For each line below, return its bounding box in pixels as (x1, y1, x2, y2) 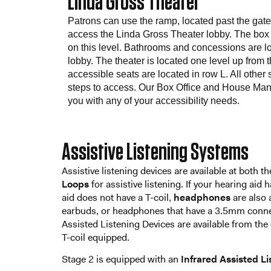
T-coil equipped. (62, 230, 129, 244)
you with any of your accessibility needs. (68, 95, 240, 106)
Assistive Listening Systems (62, 140, 249, 165)
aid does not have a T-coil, (62, 191, 174, 204)
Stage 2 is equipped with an (62, 253, 181, 266)
